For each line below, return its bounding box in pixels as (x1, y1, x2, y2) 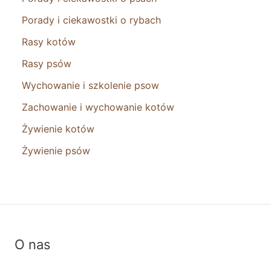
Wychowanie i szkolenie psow (22, 79, 159, 91)
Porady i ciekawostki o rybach (22, 13, 161, 26)
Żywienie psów (22, 144, 90, 157)
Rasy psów (22, 57, 71, 70)
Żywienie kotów (22, 122, 94, 135)
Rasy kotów (22, 35, 76, 48)
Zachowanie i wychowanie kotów (22, 100, 174, 113)
